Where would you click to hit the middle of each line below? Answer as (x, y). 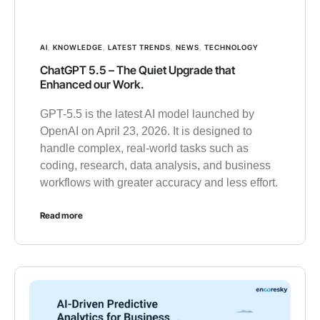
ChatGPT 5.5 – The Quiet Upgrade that (137, 70)
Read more (61, 216)
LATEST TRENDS (139, 47)
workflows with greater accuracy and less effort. (159, 183)
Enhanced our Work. (92, 85)
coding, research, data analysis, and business (155, 166)
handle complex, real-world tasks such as (144, 149)
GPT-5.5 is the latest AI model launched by (147, 114)
